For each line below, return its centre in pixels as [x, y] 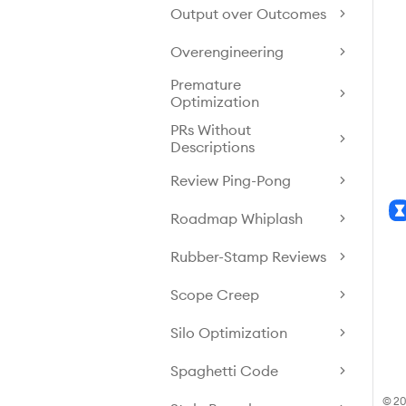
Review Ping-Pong [231, 180]
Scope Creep [215, 294]
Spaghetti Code [224, 370]
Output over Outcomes [248, 13]
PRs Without [211, 130]
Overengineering [227, 51]
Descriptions [213, 147]
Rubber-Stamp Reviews [248, 256]
